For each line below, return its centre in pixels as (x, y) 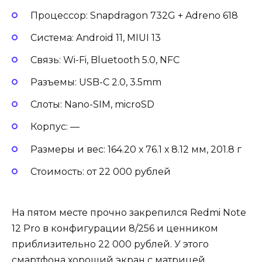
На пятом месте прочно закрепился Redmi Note (129, 213)
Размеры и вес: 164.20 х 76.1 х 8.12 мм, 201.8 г (137, 149)
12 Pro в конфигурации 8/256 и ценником (115, 229)
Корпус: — (56, 127)
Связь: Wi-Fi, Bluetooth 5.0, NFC (106, 60)
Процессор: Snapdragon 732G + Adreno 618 (135, 15)
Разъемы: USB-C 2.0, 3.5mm (97, 82)
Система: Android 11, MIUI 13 (97, 37)
